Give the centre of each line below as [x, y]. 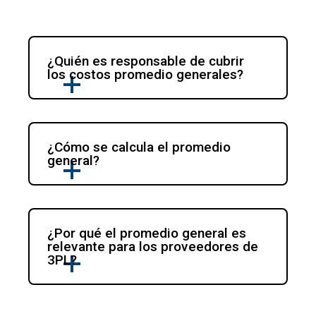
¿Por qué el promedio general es [147, 233]
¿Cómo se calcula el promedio [139, 147]
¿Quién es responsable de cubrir [146, 61]
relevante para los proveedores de [153, 247]
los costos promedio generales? [146, 75]
